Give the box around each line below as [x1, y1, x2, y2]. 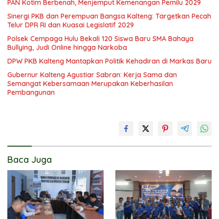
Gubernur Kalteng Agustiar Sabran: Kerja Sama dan [7, 70, 177, 79]
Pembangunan [7, 88, 55, 97]
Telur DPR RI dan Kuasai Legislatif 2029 [7, 21, 134, 29]
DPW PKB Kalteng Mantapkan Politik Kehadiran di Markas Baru [7, 57, 212, 66]
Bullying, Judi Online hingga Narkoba [7, 43, 127, 52]
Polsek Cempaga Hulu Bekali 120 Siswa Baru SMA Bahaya [7, 34, 194, 43]
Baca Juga [7, 154, 52, 165]
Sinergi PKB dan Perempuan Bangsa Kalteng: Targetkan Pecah [7, 12, 211, 21]
